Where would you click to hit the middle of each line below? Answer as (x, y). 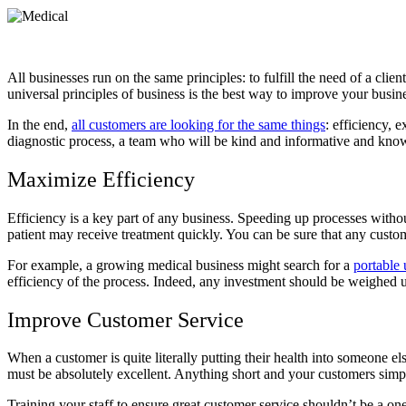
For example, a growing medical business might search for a (180, 265)
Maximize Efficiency (101, 179)
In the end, (39, 124)
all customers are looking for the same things (198, 124)
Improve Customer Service (126, 319)
